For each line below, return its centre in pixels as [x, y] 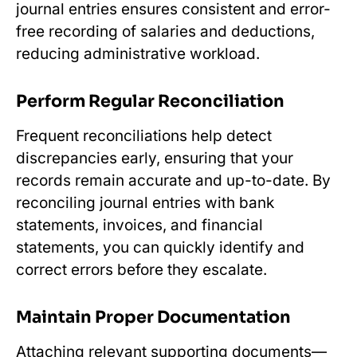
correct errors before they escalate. [141, 269]
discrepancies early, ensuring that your [155, 158]
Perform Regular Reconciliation [150, 101]
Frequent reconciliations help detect [144, 135]
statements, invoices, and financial [139, 225]
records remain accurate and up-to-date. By [173, 180]
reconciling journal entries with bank [145, 202]
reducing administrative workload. [138, 53]
